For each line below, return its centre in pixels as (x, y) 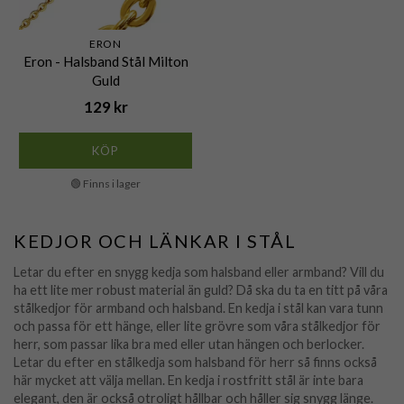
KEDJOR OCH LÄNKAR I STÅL (155, 241)
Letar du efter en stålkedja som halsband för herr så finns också (195, 363)
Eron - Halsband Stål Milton (106, 62)
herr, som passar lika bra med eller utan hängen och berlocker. (189, 344)
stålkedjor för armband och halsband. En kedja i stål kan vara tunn (198, 308)
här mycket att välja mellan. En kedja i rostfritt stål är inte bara (188, 381)
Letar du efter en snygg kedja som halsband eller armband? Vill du (199, 272)
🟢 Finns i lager (106, 184)
